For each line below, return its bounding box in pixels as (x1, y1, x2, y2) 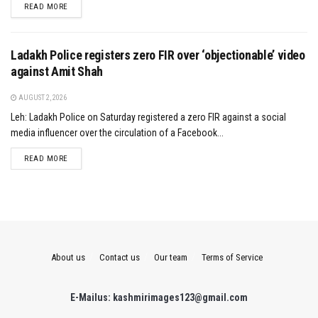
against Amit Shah (11, 63, 103, 79)
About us (51, 251, 85, 263)
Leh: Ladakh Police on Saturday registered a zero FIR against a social (11, 111, 286, 123)
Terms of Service (202, 251, 263, 263)
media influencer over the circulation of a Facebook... (11, 126, 224, 138)
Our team (154, 251, 187, 263)
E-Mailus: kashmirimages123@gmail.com (70, 291, 248, 303)
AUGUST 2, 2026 (17, 93, 67, 102)
